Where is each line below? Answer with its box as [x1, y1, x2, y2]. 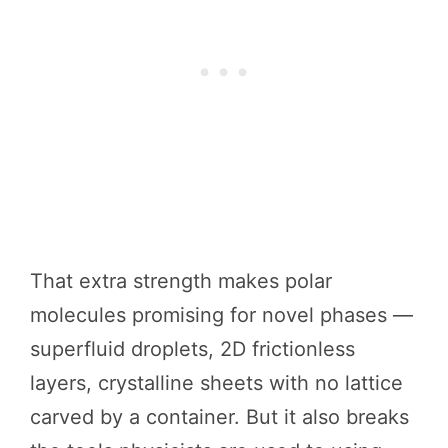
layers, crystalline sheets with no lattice [30, 370, 403, 395]
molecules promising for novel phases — [30, 302, 413, 327]
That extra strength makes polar [30, 268, 332, 293]
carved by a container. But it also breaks [30, 404, 409, 429]
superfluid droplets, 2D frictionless [30, 336, 355, 361]
